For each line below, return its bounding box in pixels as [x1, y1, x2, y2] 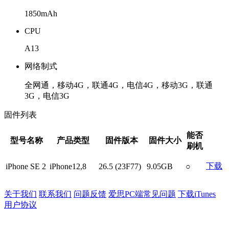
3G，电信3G [25, 91, 70, 100]
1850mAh [25, 9, 57, 18]
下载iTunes [178, 190, 216, 198]
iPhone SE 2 [6, 162, 46, 171]
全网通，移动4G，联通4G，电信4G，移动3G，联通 [25, 81, 213, 89]
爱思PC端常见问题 [108, 190, 176, 198]
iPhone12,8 [50, 162, 86, 171]
